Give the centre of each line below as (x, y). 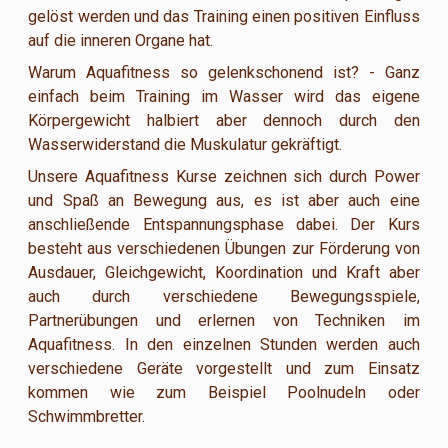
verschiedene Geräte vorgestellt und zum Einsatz (224, 368)
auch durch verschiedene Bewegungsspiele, (224, 296)
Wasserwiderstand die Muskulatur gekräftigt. (185, 144)
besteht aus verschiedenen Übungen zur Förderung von (224, 248)
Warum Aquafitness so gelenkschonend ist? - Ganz (224, 72)
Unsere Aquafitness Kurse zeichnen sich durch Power (224, 176)
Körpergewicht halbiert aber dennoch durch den (224, 120)
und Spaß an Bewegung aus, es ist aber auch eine (224, 200)
